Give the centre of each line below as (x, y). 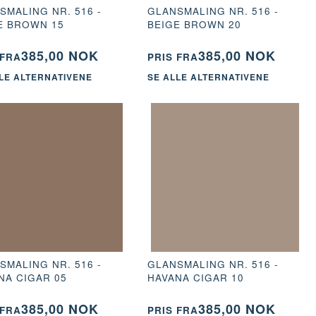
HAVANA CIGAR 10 (195, 277)
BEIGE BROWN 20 (194, 24)
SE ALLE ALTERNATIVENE (208, 77)
